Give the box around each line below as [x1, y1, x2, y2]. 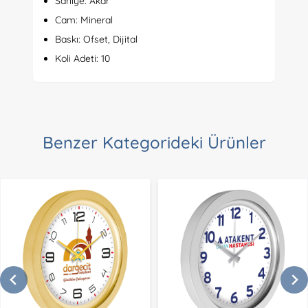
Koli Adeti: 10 [55, 52, 110, 65]
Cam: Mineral [55, 14, 113, 26]
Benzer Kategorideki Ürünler [42, 132, 266, 153]
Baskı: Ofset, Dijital [55, 33, 137, 45]
